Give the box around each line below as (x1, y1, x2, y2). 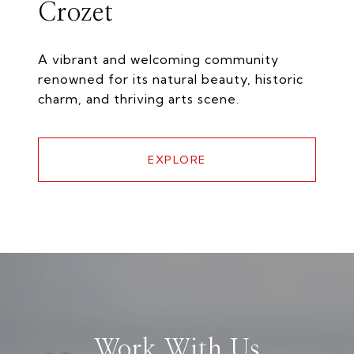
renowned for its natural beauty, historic (38, 71, 303, 88)
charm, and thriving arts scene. (38, 91, 239, 107)
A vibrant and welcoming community (38, 51, 279, 68)
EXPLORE (148, 153, 206, 168)
